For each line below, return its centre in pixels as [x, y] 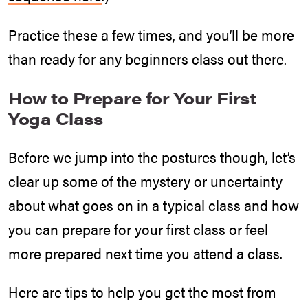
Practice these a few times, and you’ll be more [151, 34]
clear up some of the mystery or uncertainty [145, 180]
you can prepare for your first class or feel [138, 229]
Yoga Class [56, 118]
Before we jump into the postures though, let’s [152, 156]
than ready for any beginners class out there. [147, 58]
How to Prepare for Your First [132, 97]
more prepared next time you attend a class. [145, 253]
